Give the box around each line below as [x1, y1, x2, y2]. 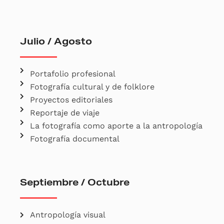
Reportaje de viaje [30, 107, 99, 117]
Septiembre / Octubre [20, 176, 129, 187]
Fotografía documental [30, 133, 119, 143]
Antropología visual [30, 209, 105, 219]
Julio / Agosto [20, 35, 92, 46]
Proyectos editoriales [30, 94, 112, 104]
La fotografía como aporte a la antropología [30, 120, 202, 130]
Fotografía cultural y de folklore [30, 81, 154, 91]
